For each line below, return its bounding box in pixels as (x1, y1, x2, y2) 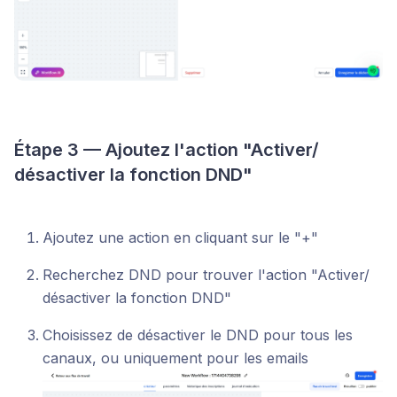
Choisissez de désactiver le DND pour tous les (43, 326, 353, 345)
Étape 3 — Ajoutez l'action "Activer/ (14, 139, 319, 161)
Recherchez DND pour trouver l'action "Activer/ (43, 266, 370, 284)
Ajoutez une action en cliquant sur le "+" (43, 229, 318, 247)
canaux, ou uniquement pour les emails (43, 349, 308, 368)
